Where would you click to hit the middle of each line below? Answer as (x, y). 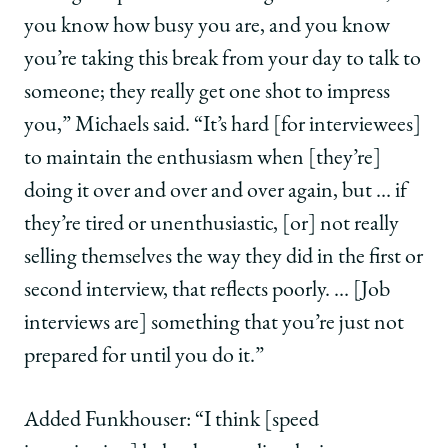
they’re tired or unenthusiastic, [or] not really (211, 225)
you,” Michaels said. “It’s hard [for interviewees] (222, 126)
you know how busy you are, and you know (207, 27)
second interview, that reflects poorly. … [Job (207, 291)
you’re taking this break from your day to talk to (222, 60)
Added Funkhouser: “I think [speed (171, 420)
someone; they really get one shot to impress (207, 93)
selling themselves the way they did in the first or (223, 258)
